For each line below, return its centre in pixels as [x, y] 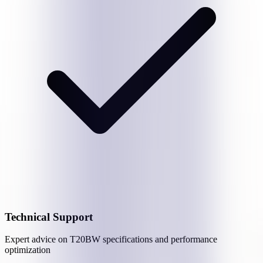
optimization [28, 250]
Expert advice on [37, 240]
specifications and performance [159, 240]
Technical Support [49, 217]
